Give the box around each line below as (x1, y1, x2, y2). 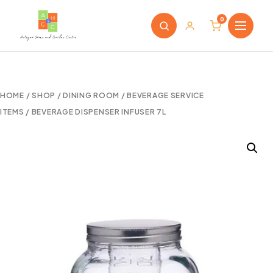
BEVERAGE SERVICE (127, 91, 204, 100)
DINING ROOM (63, 91, 120, 100)
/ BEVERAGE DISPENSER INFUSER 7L (24, 107, 166, 116)
